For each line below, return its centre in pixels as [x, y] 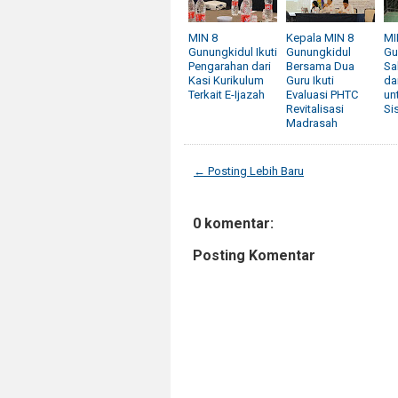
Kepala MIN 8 [320, 38]
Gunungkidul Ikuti [233, 52]
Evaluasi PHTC [322, 95]
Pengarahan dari [230, 66]
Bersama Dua [320, 66]
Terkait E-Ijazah [227, 95]
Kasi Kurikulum [226, 80]
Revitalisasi [315, 109]
